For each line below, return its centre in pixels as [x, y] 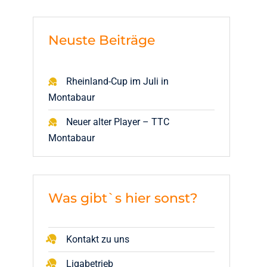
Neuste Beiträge [102, 40]
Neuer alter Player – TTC [118, 122]
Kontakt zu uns [98, 239]
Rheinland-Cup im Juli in [117, 81]
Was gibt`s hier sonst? [123, 198]
